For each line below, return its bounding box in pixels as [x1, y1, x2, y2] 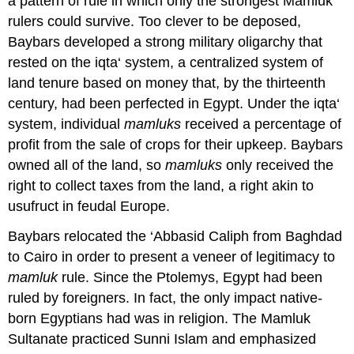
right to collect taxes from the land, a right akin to [8, 177, 314, 194]
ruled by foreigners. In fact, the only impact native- [8, 290, 323, 307]
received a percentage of [181, 115, 342, 132]
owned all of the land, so [8, 156, 162, 173]
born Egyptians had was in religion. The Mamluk [8, 311, 311, 327]
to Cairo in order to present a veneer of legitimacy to [8, 249, 336, 265]
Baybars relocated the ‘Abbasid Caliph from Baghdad [8, 228, 343, 245]
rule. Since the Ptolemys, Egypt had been [58, 269, 323, 286]
